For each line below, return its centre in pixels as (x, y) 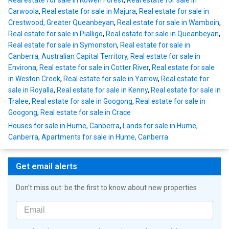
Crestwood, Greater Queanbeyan (61, 23)
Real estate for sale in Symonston (63, 45)
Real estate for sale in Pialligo (55, 34)
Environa (22, 68)
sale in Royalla (31, 90)
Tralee (18, 101)
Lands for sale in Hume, (160, 126)
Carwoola (24, 12)
